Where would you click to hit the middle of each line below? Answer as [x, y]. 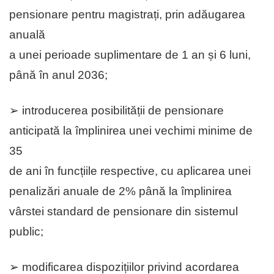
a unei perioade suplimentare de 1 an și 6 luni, [130, 55]
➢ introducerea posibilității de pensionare [117, 111]
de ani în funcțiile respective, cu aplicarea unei [130, 171]
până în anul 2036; [58, 75]
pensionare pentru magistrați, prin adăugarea [127, 15]
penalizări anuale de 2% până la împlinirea [120, 191]
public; [26, 232]
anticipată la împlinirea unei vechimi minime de [131, 131]
